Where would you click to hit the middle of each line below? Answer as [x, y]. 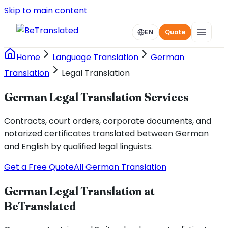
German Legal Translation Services [96, 97]
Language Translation [95, 57]
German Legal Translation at [79, 191]
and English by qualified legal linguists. [78, 146]
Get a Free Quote [39, 167]
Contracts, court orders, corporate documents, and [108, 121]
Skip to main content [46, 10]
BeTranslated [40, 206]
